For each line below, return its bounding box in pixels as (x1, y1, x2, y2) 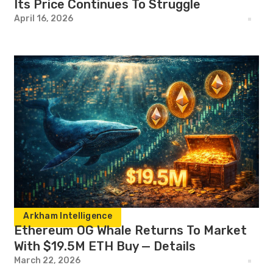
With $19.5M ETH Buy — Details (14, 239, 196, 253)
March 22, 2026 (14, 255, 81, 266)
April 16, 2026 (14, 13, 74, 24)
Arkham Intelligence (23, 211, 112, 221)
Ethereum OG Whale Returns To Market (14, 223, 247, 238)
